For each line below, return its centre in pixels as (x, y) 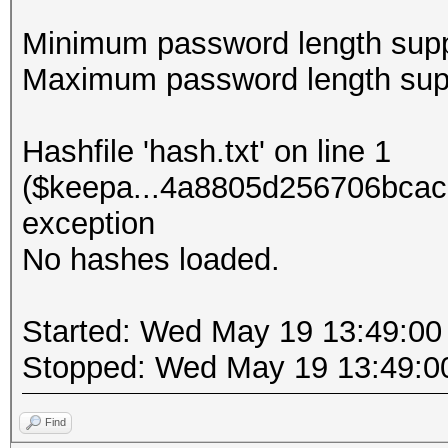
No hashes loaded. (151, 259)
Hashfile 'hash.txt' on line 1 (206, 151)
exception (88, 223)
